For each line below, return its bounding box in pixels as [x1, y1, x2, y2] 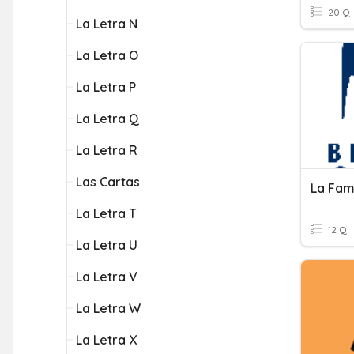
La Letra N [76, 16, 137, 32]
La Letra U [76, 237, 137, 253]
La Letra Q [76, 111, 139, 126]
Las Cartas [76, 174, 140, 190]
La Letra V [76, 269, 137, 284]
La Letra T [76, 205, 137, 221]
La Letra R [76, 142, 137, 158]
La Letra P [76, 79, 136, 95]
